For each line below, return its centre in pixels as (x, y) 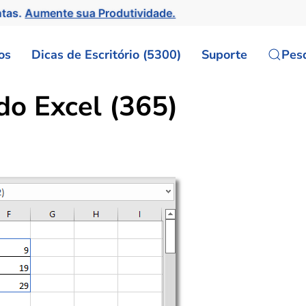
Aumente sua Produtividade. (102, 13)
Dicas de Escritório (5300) (106, 54)
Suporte (224, 54)
